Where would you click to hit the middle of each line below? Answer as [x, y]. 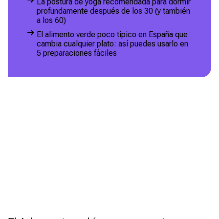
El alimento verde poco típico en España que [112, 35]
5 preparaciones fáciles [77, 53]
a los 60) [51, 21]
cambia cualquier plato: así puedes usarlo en [112, 44]
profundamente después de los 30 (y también [113, 11]
